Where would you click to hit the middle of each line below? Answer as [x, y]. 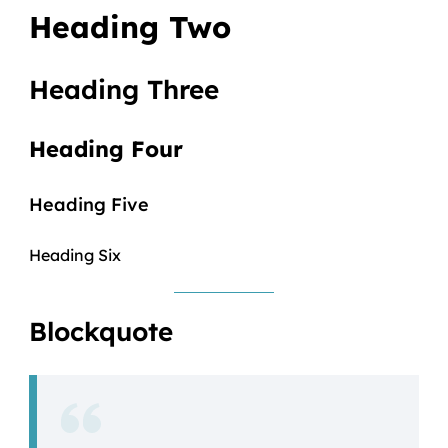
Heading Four [106, 149]
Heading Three [124, 89]
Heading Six [75, 255]
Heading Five [89, 204]
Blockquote [101, 331]
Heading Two [130, 27]
